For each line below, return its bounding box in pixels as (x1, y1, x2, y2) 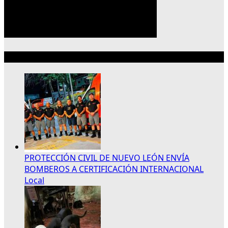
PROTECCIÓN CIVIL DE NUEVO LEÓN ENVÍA (24, 152, 189, 163)
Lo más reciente (4, 51, 68, 63)
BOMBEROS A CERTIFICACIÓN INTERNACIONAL (24, 163, 204, 175)
